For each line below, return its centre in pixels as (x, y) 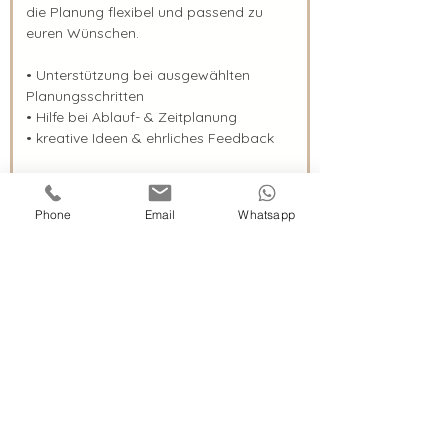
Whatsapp (266, 214)
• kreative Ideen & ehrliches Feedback (150, 138)
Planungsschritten (85, 96)
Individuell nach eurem (107, 180)
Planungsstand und (94, 201)
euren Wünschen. (82, 33)
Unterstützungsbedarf (106, 222)
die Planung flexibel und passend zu (144, 12)
